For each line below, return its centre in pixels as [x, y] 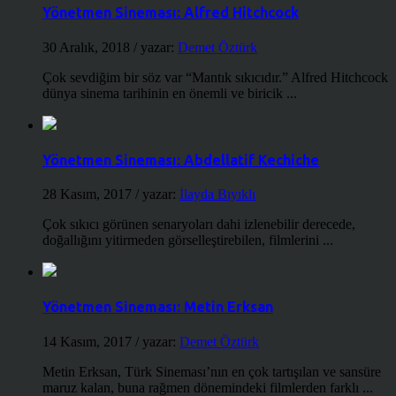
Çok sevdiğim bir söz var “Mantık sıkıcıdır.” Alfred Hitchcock [215, 77]
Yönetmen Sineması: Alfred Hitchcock [171, 13]
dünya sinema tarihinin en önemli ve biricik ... [170, 93]
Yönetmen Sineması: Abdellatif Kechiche [181, 160]
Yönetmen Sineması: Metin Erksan [158, 307]
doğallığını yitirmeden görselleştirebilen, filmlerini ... [188, 240]
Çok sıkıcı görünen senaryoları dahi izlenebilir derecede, [199, 225]
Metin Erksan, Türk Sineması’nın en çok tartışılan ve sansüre [212, 371]
